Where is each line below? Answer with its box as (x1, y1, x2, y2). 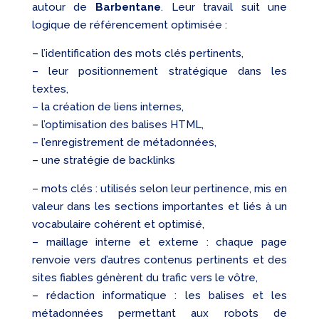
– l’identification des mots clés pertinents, (31, 47, 244, 61)
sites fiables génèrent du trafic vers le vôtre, (31, 271, 258, 285)
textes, (31, 83, 68, 96)
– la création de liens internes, (31, 100, 184, 114)
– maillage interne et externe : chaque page (31, 236, 288, 249)
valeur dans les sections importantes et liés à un (31, 200, 288, 214)
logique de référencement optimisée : (31, 19, 227, 32)
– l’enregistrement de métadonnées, (31, 136, 216, 150)
